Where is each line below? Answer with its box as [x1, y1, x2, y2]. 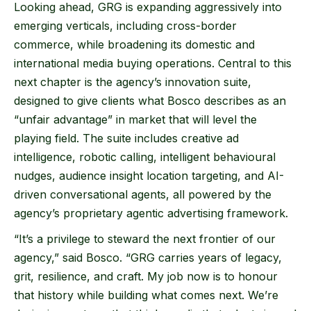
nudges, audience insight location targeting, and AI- [14, 169, 284, 183]
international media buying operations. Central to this [14, 56, 292, 71]
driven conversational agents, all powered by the [14, 187, 271, 202]
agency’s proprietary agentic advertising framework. [14, 206, 288, 221]
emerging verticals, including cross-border [14, 19, 237, 33]
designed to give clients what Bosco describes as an [14, 94, 286, 108]
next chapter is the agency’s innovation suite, [14, 75, 251, 90]
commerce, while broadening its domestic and [14, 37, 255, 52]
